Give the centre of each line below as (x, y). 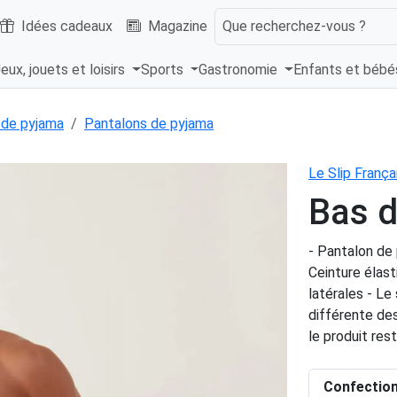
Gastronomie (240, 70)
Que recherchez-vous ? (294, 26)
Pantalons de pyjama (149, 124)
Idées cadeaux (67, 26)
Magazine (178, 26)
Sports (163, 70)
